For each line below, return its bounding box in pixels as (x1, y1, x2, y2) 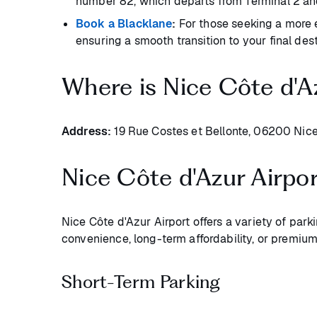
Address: (62, 124, 112, 139)
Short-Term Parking (62, 271, 221, 293)
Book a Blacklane (76, 16, 173, 32)
